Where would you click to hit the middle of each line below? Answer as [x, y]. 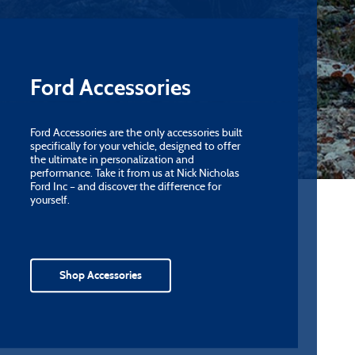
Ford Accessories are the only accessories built [136, 133]
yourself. [50, 200]
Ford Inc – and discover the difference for [126, 187]
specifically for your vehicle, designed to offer [135, 147]
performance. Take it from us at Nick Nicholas [135, 174]
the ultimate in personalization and [112, 160]
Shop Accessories [101, 276]
